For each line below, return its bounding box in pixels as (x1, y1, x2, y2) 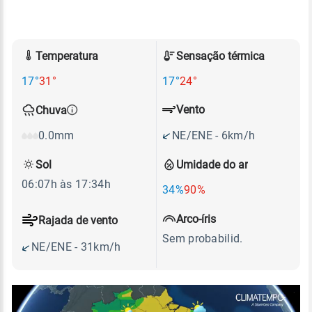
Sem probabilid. (162, 232, 243, 245)
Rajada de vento (38, 213, 118, 227)
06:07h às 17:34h (22, 178, 111, 191)
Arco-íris (176, 212, 216, 226)
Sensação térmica (176, 49, 265, 63)
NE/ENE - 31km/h (31, 240, 121, 253)
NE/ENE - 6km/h (172, 128, 256, 142)
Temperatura (36, 49, 98, 63)
